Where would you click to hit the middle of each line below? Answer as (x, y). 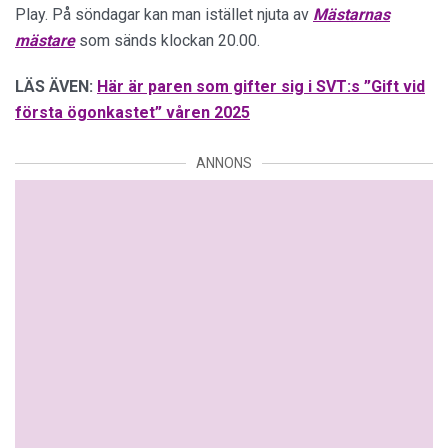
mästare (45, 40)
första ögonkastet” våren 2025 (132, 112)
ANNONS (224, 163)
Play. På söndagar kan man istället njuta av (164, 14)
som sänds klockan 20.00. (167, 40)
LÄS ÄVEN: (54, 86)
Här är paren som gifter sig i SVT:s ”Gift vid (261, 86)
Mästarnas (351, 14)
